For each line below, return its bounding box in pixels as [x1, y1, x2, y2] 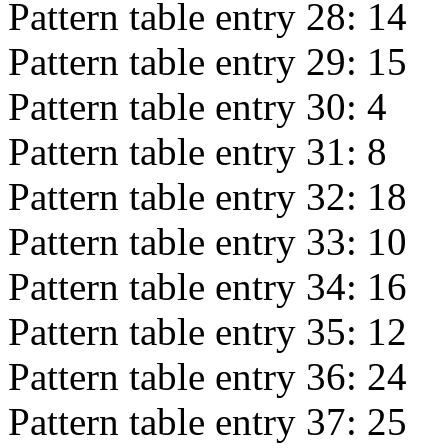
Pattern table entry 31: [8, 130, 367, 173]
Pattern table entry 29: [8, 40, 367, 83]
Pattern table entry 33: [8, 220, 367, 263]
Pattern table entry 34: [8, 265, 367, 308]
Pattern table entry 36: [8, 355, 367, 398]
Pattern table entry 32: [8, 175, 367, 218]
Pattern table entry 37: [8, 400, 367, 443]
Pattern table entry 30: [8, 85, 367, 128]
